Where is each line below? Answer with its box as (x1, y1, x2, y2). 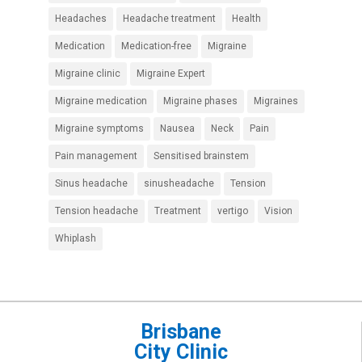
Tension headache (54, 204, 138, 217)
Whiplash (54, 232, 96, 244)
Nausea (159, 122, 195, 134)
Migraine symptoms (54, 122, 144, 134)
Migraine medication (54, 95, 147, 107)
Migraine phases (162, 95, 238, 107)
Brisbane (140, 319, 221, 343)
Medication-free (120, 40, 192, 52)
